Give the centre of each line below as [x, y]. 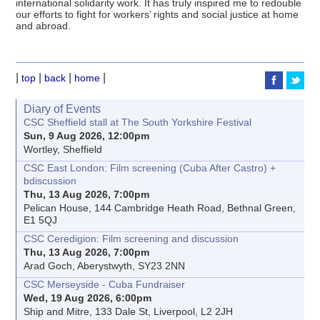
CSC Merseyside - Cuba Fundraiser [105, 285]
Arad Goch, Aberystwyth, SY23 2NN [105, 266]
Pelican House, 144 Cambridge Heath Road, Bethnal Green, [160, 208]
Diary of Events [62, 109]
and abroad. [44, 25]
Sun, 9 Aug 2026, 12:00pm [87, 136]
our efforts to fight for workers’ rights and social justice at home [157, 14]
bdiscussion [50, 181]
